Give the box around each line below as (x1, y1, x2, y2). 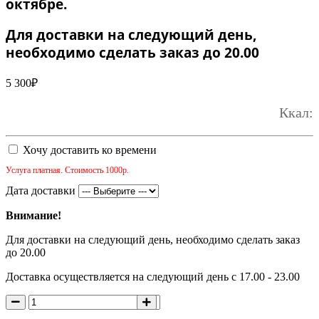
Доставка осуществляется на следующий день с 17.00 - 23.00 (6, 271, 300, 283)
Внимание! (6, 209, 61, 222)
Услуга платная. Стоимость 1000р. (6, 165, 129, 176)
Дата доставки (6, 184, 78, 197)
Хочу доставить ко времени (20, 144, 157, 157)
